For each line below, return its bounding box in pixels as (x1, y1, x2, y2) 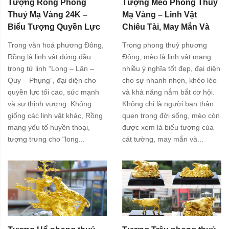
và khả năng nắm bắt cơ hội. (122, 87, 215, 96)
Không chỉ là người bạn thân (122, 99, 214, 108)
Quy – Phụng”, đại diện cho (8, 76, 96, 84)
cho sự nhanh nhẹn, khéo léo (122, 76, 217, 84)
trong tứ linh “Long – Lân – (8, 64, 94, 73)
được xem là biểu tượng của (122, 123, 214, 131)
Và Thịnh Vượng (8, 35, 72, 44)
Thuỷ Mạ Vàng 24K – (8, 10, 87, 19)
